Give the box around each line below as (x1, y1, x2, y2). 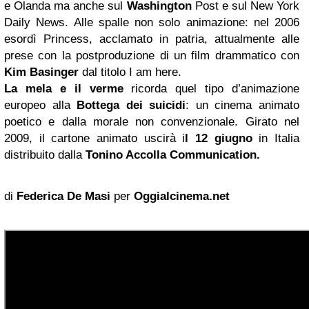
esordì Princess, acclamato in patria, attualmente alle (4, 32, 299, 46)
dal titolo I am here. (79, 66, 181, 79)
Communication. (166, 148, 260, 161)
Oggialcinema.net (134, 190, 230, 203)
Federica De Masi (17, 190, 110, 203)
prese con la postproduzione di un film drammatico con (4, 49, 299, 62)
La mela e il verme (4, 82, 132, 95)
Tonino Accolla (86, 148, 166, 161)
